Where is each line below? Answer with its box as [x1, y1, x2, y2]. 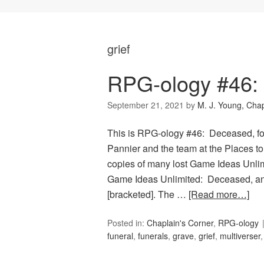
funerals [138, 230, 168, 242]
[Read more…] [189, 187, 249, 202]
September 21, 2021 [107, 99, 184, 111]
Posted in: [107, 217, 147, 229]
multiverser [220, 230, 260, 242]
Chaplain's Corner [147, 217, 213, 229]
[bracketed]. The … [107, 187, 189, 202]
